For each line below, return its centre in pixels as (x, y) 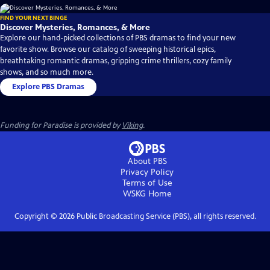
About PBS (147, 162)
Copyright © (36, 217)
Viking (132, 126)
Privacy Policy (147, 172)
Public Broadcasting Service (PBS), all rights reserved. (165, 217)
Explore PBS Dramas (48, 87)
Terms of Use (147, 183)
